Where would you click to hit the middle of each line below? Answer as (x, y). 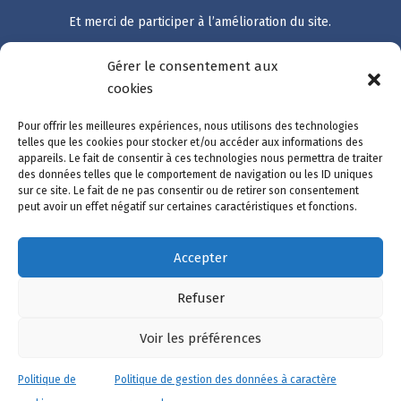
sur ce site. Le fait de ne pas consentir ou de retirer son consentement (188, 191)
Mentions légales (131, 279)
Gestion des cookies (141, 333)
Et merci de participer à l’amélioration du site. (200, 21)
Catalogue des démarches (135, 118)
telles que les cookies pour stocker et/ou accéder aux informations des (191, 142)
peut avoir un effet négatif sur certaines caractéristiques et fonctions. (188, 207)
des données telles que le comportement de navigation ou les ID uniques (196, 175)
